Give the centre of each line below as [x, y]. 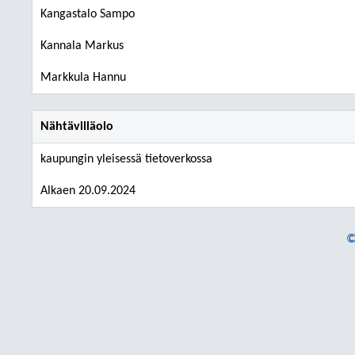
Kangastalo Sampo [88, 14]
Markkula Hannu [83, 78]
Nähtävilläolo [77, 127]
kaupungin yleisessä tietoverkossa [126, 159]
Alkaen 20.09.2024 [88, 191]
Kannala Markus [82, 46]
